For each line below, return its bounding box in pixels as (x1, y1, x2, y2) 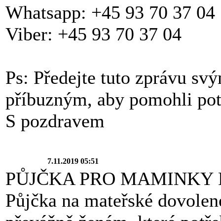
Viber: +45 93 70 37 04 (5, 23, 182, 44)
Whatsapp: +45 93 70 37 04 (5, 1, 215, 23)
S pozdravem (5, 110, 105, 131)
